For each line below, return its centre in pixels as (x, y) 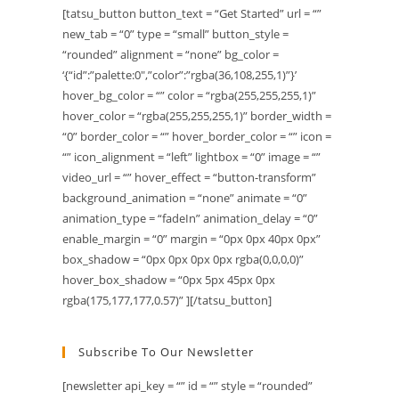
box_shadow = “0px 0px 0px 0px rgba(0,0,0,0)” (183, 260)
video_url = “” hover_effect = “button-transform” (189, 178)
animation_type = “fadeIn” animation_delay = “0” (190, 219)
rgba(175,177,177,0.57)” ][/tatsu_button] (167, 301)
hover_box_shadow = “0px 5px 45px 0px (169, 280)
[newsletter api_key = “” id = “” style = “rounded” (187, 386)
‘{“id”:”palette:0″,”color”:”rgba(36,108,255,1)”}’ (179, 75)
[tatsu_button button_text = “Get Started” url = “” (192, 14)
